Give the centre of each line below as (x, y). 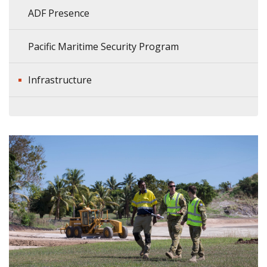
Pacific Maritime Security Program (103, 46)
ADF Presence (59, 13)
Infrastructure (60, 80)
